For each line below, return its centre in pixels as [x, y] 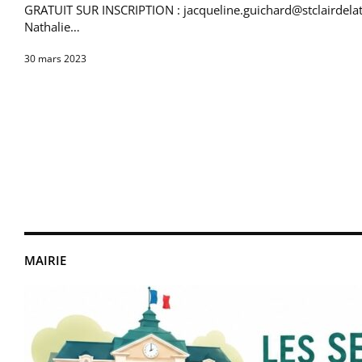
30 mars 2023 [55, 59]
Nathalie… [52, 27]
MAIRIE [45, 261]
